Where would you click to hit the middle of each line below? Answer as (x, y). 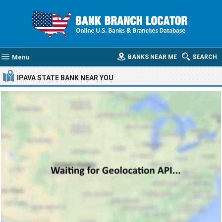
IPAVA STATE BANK (48, 78)
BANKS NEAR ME (152, 57)
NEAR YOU (96, 78)
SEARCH (205, 57)
